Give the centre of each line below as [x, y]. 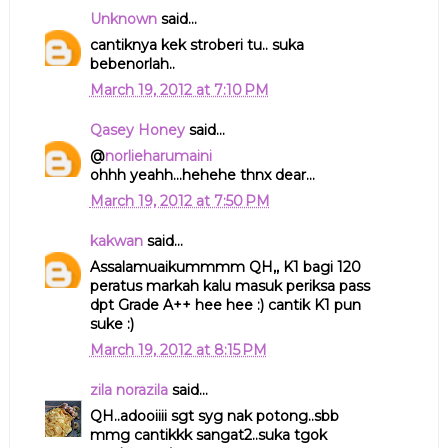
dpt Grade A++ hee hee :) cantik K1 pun [225, 304]
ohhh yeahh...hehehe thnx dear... [202, 174]
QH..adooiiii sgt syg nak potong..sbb [214, 415]
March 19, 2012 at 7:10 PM [179, 89]
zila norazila [128, 389]
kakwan [116, 240]
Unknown [123, 18]
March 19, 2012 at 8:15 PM [178, 349]
